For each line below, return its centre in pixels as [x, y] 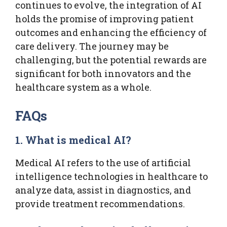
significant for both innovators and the [103, 73]
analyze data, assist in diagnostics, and [103, 190]
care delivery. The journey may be [92, 46]
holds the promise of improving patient [104, 18]
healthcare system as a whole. [83, 87]
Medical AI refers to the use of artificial [103, 162]
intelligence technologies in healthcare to [111, 176]
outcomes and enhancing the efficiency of [111, 32]
